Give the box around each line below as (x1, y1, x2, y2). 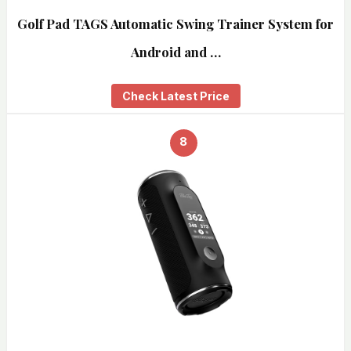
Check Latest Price (121, 89, 230, 103)
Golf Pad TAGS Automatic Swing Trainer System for (17, 15, 334, 33)
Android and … (130, 43, 221, 61)
